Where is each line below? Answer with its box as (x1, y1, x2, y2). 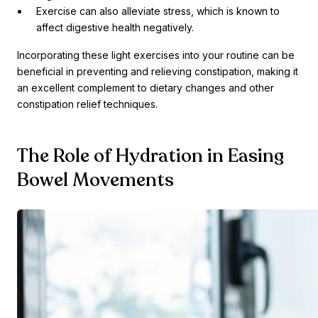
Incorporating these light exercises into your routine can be (17, 49, 295, 62)
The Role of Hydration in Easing (17, 143, 284, 169)
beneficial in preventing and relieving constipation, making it (17, 65, 298, 78)
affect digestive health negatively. (36, 21, 194, 34)
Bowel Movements (17, 168, 174, 193)
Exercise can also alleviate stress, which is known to (36, 5, 280, 18)
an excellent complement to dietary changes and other (17, 82, 274, 94)
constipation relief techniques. (17, 98, 158, 111)
